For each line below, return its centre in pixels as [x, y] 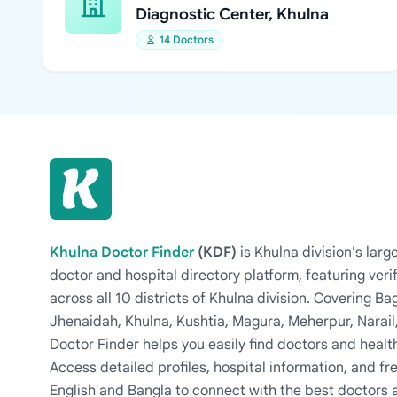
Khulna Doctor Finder [122, 253]
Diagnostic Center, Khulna [232, 14]
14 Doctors [187, 39]
